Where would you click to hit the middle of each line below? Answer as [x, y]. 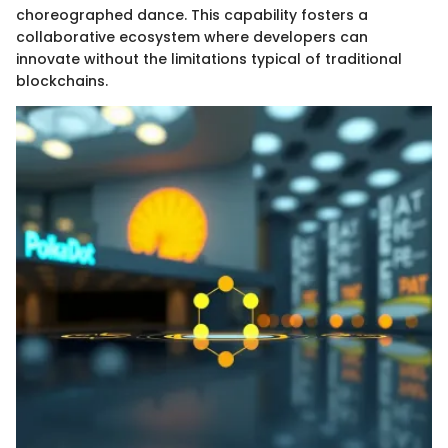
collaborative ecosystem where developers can [192, 37]
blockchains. [62, 81]
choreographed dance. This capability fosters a [192, 15]
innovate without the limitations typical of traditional [209, 59]
